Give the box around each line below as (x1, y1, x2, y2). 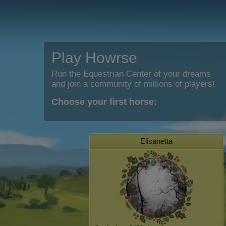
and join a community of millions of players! (51, 79, 215, 89)
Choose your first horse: (51, 97, 157, 107)
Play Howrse (51, 49, 137, 66)
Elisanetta (140, 137, 173, 145)
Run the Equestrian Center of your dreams (51, 69, 211, 79)
